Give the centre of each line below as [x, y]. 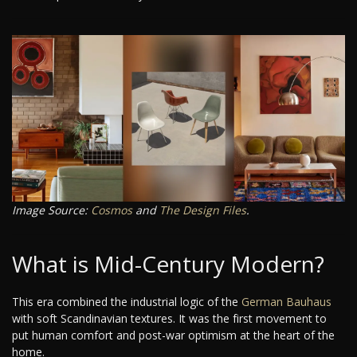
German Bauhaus [286, 302]
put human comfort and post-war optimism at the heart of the [173, 335]
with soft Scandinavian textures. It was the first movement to [169, 319]
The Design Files [203, 210]
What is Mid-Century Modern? [168, 264]
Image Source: [51, 210]
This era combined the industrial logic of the [127, 302]
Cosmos [112, 210]
